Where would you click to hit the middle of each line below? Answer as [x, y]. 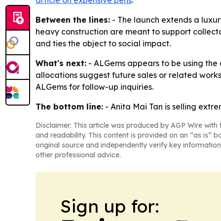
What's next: [61, 63]
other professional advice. [78, 155]
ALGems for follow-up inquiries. [94, 87]
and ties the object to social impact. [103, 43]
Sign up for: [110, 206]
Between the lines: [73, 20]
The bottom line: [69, 107]
